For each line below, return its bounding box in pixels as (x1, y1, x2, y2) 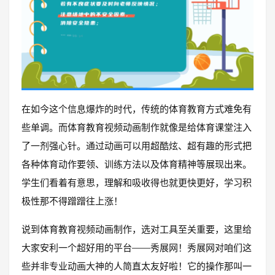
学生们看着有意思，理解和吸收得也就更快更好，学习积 (21, 177, 252, 189)
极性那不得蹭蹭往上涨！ (21, 195, 123, 207)
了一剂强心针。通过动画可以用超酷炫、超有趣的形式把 (21, 140, 252, 152)
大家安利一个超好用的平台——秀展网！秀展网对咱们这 (21, 242, 252, 254)
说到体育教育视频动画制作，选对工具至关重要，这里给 (21, 223, 252, 236)
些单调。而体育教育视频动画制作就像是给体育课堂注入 (21, 122, 252, 134)
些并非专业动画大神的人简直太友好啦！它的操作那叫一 (21, 260, 252, 273)
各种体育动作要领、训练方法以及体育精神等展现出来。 (21, 158, 252, 171)
